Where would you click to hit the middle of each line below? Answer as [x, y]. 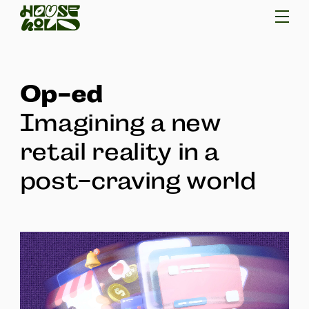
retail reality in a [119, 152]
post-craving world [138, 181]
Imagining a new [120, 123]
